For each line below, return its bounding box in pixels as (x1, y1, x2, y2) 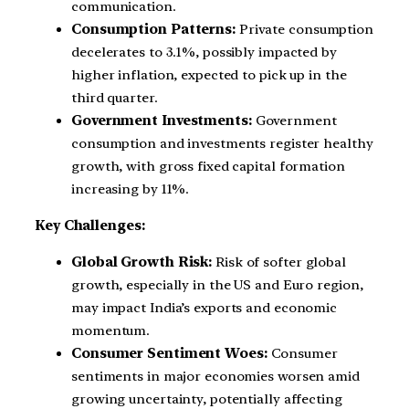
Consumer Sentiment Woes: (71, 344, 267, 362)
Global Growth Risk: (71, 253, 213, 270)
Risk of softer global (212, 253, 346, 270)
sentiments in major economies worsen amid (71, 367, 360, 384)
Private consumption (235, 21, 373, 38)
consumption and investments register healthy (71, 135, 373, 152)
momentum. (71, 321, 151, 339)
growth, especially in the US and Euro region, (71, 276, 363, 293)
